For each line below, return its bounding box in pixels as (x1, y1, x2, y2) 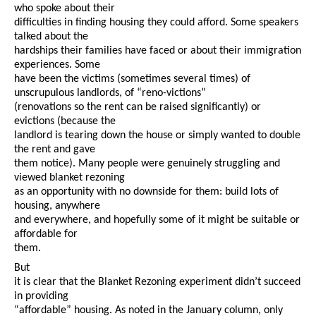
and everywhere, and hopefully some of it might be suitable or (14, 214, 300, 226)
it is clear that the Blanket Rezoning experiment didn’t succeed (14, 276, 300, 288)
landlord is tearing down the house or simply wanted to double (14, 130, 300, 142)
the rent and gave (14, 144, 95, 156)
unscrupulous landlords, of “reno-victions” (14, 87, 206, 99)
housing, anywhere (14, 200, 100, 212)
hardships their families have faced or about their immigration (14, 45, 301, 57)
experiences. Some (14, 59, 100, 71)
